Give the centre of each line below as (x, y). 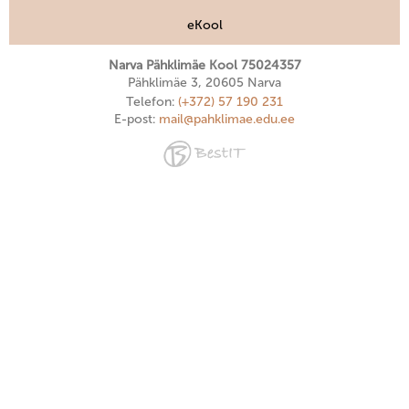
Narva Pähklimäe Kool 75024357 (204, 65)
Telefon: (152, 101)
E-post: (136, 119)
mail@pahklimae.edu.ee (227, 119)
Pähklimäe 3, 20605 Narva (204, 82)
